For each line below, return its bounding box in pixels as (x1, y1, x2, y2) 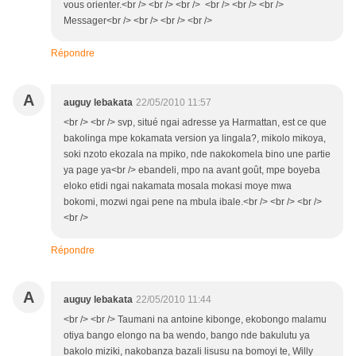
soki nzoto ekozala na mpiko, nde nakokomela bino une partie (64, 149, 331, 160)
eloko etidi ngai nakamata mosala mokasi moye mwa (64, 180, 292, 192)
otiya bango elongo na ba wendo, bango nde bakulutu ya (64, 330, 310, 341)
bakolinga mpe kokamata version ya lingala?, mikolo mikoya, (64, 133, 326, 144)
